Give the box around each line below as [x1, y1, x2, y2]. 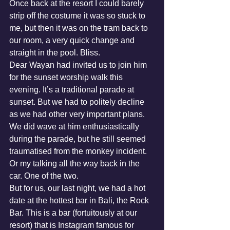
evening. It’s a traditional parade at [9, 85, 136, 94]
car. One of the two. [9, 171, 81, 180]
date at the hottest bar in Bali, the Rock [9, 196, 151, 205]
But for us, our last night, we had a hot [9, 184, 147, 193]
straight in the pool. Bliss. [9, 48, 102, 57]
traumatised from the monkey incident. [9, 147, 149, 156]
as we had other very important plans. [9, 110, 147, 119]
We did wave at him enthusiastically [9, 122, 141, 131]
